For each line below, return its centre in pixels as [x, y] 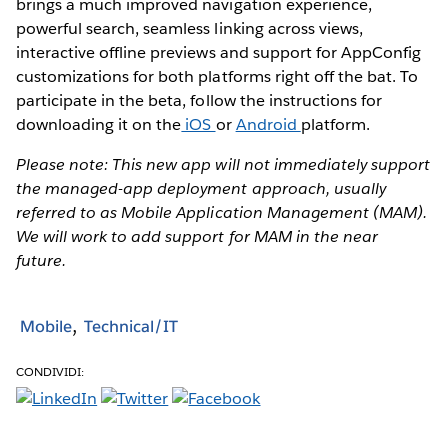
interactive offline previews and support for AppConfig [219, 52]
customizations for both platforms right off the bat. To [217, 76]
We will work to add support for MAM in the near [197, 236]
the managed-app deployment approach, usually [201, 188]
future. [41, 260]
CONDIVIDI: [50, 371]
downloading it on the [99, 124]
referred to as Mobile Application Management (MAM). [221, 212]
